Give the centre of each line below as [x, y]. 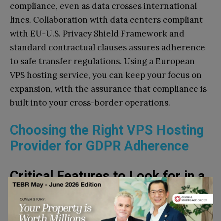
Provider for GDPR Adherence [99, 146]
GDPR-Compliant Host [77, 191]
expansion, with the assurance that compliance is [108, 89]
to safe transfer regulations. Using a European [102, 61]
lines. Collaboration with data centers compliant [106, 20]
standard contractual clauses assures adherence [108, 48]
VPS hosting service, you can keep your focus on [106, 75]
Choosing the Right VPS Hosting [107, 130]
